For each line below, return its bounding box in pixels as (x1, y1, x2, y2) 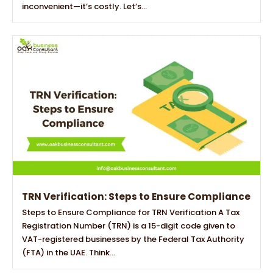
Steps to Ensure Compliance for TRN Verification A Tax (22, 207, 239, 219)
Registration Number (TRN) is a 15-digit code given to (22, 220, 235, 232)
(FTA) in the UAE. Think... (22, 247, 115, 259)
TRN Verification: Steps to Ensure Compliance (22, 190, 250, 204)
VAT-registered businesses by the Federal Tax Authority (22, 233, 244, 246)
